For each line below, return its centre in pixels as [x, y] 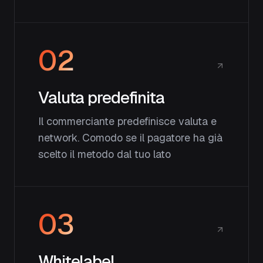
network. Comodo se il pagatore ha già [130, 138]
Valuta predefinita [101, 97]
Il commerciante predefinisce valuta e [127, 121]
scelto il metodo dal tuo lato [104, 154]
